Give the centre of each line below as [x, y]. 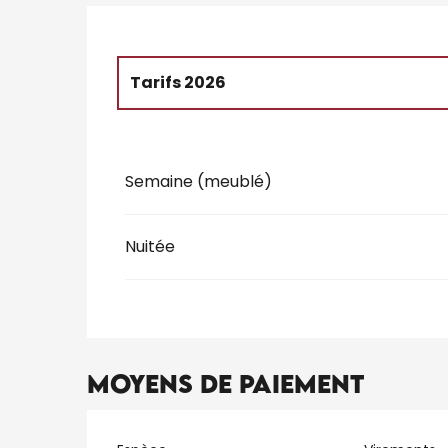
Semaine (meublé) [199, 181]
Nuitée [150, 246]
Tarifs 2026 [178, 82]
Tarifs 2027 [178, 133]
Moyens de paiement [226, 383]
